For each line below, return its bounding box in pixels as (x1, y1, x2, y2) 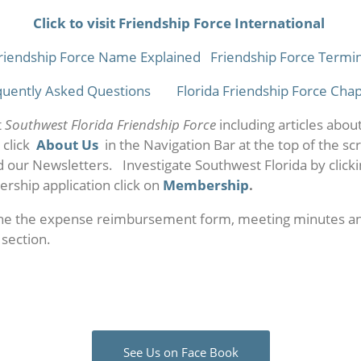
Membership (163, 176, 249, 194)
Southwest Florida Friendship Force (5, 115, 216, 134)
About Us (36, 135, 98, 154)
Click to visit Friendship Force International (33, 14, 325, 32)
